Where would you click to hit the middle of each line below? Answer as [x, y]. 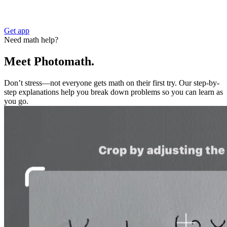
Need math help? [31, 40]
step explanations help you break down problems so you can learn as [113, 92]
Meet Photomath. [49, 61]
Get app [17, 31]
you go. [16, 101]
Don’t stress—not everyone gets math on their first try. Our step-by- [112, 83]
